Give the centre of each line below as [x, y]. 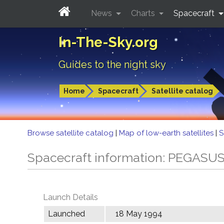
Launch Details [70, 197]
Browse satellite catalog [71, 133]
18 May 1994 [139, 214]
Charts [144, 13]
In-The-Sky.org [108, 42]
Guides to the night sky [112, 64]
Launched [66, 214]
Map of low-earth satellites [167, 133]
